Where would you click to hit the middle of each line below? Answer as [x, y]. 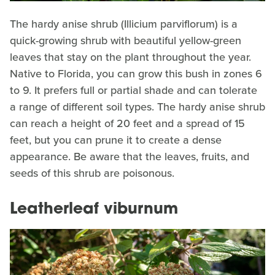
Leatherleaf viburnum [94, 210]
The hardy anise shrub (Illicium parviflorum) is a [124, 24]
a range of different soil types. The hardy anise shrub [137, 107]
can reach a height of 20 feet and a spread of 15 [127, 124]
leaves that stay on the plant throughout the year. [130, 57]
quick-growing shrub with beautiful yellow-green [126, 41]
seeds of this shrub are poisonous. [94, 173]
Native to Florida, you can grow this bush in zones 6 [136, 74]
